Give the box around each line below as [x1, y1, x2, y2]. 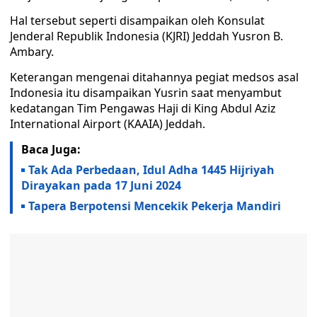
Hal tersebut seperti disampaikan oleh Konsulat [10, 13, 265, 28]
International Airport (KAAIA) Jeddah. [10, 116, 205, 132]
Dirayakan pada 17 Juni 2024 [21, 178, 181, 193]
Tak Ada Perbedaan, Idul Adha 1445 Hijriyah [28, 162, 275, 178]
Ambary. [10, 44, 54, 59]
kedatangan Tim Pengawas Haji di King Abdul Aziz [10, 100, 276, 116]
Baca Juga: [21, 142, 81, 157]
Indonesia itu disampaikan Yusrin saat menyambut [10, 85, 282, 100]
